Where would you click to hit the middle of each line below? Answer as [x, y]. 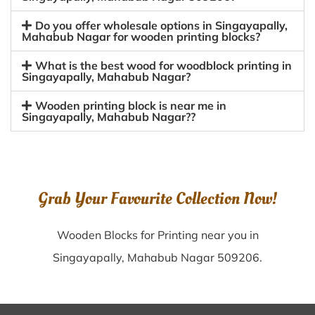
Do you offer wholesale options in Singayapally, [162, 25]
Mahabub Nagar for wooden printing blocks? [141, 37]
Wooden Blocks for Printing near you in [157, 235]
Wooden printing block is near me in [131, 105]
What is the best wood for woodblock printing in [164, 65]
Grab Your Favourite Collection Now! [157, 199]
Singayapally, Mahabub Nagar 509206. [157, 257]
